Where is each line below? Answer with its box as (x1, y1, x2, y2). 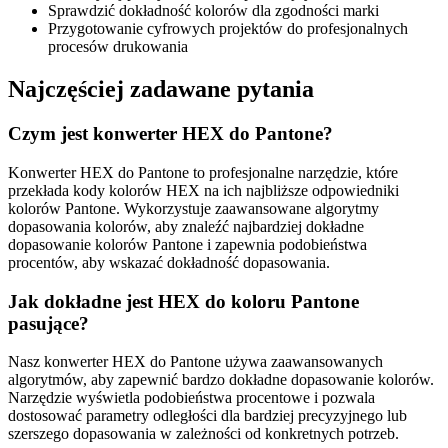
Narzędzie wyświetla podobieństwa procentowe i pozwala (8, 389, 375, 407)
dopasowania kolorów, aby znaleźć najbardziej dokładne (8, 217, 364, 235)
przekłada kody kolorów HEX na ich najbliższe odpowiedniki (8, 181, 399, 199)
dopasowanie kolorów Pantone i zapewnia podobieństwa (8, 235, 367, 253)
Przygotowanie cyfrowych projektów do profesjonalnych (48, 20, 408, 38)
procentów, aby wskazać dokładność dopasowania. (8, 253, 330, 271)
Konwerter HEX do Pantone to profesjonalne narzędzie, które (8, 163, 398, 181)
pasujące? (8, 312, 89, 334)
